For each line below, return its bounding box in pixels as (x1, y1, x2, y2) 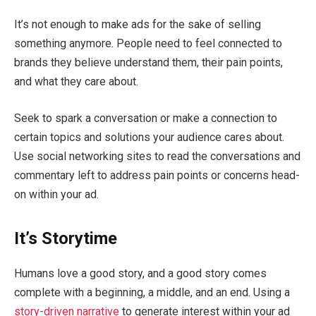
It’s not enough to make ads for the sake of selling (14, 18, 261, 32)
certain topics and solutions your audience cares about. (14, 130, 284, 144)
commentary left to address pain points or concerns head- (14, 168, 300, 182)
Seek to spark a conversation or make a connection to (14, 111, 277, 125)
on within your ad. (14, 187, 102, 201)
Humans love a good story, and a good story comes (14, 267, 267, 281)
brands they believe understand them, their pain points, (14, 56, 283, 70)
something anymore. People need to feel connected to (14, 37, 282, 51)
